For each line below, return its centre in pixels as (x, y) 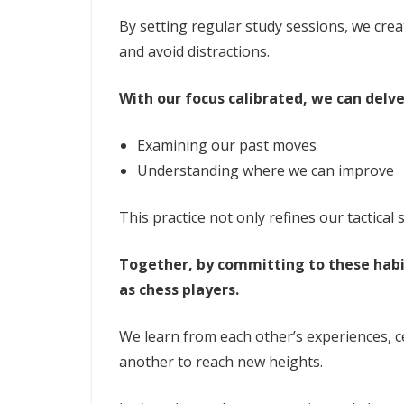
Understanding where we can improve (266, 170)
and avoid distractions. (194, 51)
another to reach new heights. (221, 361)
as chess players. (179, 289)
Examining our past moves (227, 145)
